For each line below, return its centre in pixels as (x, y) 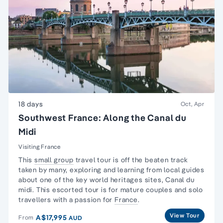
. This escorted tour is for (75, 189)
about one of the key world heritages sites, (92, 179)
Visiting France (40, 146)
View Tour (184, 215)
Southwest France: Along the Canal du (103, 117)
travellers (35, 199)
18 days (31, 104)
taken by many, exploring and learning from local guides (111, 169)
